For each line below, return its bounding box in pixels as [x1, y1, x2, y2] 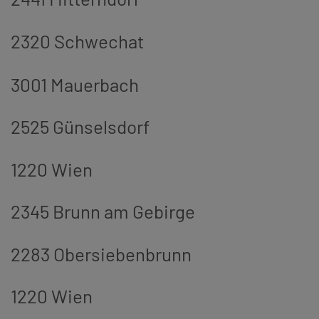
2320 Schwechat [11, 29, 144, 52]
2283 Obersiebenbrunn [11, 242, 192, 265]
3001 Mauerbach [11, 73, 142, 95]
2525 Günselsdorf [11, 115, 153, 137]
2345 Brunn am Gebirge [11, 200, 195, 222]
